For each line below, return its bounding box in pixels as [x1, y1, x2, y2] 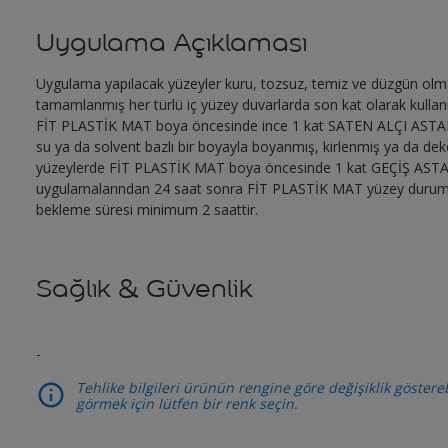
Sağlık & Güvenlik [35, 273, 253, 304]
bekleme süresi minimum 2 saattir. [35, 200, 258, 219]
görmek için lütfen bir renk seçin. [75, 394, 298, 413]
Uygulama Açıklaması [35, 27, 307, 58]
